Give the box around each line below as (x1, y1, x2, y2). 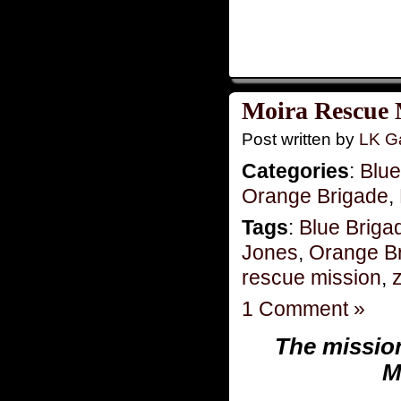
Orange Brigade (242, 183, 388, 208)
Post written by (242, 129, 359, 149)
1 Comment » (242, 296, 365, 320)
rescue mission (242, 265, 381, 289)
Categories (242, 158, 349, 183)
